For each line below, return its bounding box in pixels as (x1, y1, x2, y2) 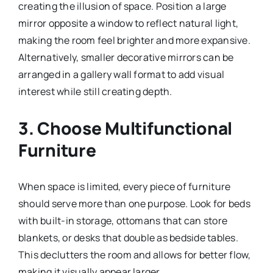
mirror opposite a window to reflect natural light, (18, 16, 238, 30)
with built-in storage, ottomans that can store (18, 213, 228, 227)
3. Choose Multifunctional (18, 116, 232, 140)
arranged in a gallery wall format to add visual (18, 67, 225, 81)
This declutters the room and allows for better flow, (18, 247, 251, 261)
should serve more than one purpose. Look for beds (18, 196, 250, 210)
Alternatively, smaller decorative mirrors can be (18, 50, 234, 64)
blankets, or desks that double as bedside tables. (18, 230, 238, 244)
